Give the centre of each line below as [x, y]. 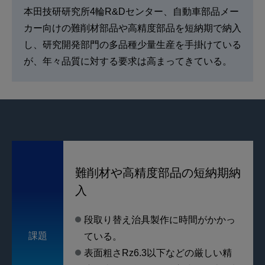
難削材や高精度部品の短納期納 [158, 173]
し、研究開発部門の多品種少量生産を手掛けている [132, 45]
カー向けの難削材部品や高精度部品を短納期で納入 [132, 28]
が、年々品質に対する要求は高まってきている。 [128, 62]
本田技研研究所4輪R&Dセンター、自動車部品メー [131, 12]
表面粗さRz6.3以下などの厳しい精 [158, 253]
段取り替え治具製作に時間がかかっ [160, 220]
